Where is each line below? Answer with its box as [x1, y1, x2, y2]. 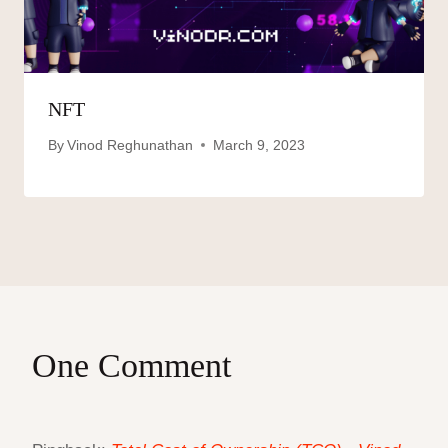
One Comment [32, 346, 231, 384]
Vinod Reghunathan [67, 137, 194, 153]
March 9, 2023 [213, 137, 306, 153]
